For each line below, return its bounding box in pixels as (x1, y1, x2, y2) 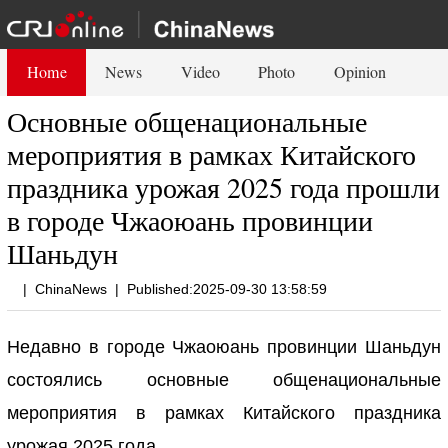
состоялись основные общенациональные (7, 369, 441, 390)
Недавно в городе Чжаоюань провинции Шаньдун (7, 336, 441, 357)
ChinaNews (35, 280, 108, 297)
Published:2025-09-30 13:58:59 (127, 280, 328, 297)
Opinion (334, 60, 387, 83)
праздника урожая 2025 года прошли (7, 167, 441, 206)
